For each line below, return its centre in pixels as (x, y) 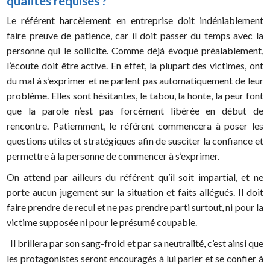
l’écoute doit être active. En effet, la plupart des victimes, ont (135, 66)
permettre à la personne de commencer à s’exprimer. (113, 156)
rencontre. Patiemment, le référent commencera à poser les (135, 126)
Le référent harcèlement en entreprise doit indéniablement (135, 20)
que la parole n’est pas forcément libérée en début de (135, 111)
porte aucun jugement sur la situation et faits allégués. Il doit (135, 192)
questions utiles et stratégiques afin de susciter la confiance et (135, 141)
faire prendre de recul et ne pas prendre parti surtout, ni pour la (135, 207)
